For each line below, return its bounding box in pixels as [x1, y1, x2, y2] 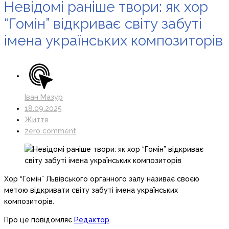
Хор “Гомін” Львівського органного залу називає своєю [4, 175, 199, 184]
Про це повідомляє [4, 216, 74, 224]
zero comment [25, 127, 76, 135]
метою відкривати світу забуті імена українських [4, 186, 178, 195]
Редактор [74, 216, 109, 224]
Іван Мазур [25, 93, 63, 102]
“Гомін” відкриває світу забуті [4, 15, 202, 33]
